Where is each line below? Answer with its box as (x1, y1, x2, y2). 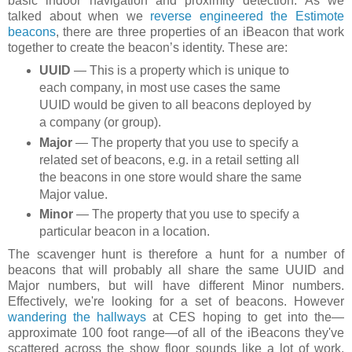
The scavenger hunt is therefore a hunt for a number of (8, 247, 344, 262)
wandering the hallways (8, 310, 147, 324)
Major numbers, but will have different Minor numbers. (8, 279, 344, 293)
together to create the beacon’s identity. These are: (8, 40, 288, 54)
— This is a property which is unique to (70, 63, 289, 77)
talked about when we (8, 9, 151, 23)
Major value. (38, 187, 108, 201)
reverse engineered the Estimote (150, 9, 345, 23)
